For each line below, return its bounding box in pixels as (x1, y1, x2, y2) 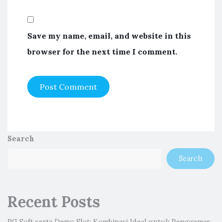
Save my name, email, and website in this (27, 31, 191, 41)
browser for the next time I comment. (27, 47, 177, 56)
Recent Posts (7, 192, 100, 211)
